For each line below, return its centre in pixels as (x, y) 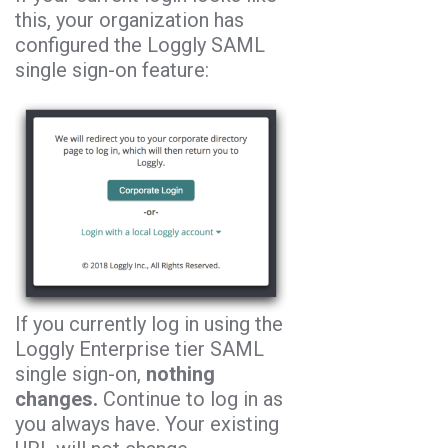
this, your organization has (129, 19)
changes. (56, 398)
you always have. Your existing (147, 423)
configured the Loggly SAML (140, 44)
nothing (180, 373)
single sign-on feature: (112, 69)
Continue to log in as (190, 398)
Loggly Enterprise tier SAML (139, 348)
